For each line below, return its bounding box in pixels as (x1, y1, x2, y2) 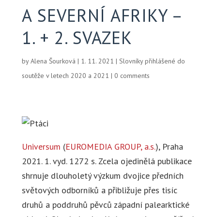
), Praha (155, 141, 183, 152)
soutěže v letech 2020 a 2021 (21, 71, 109, 80)
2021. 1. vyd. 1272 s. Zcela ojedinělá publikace (21, 155, 192, 167)
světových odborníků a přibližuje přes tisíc (21, 185, 177, 196)
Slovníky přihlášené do (119, 57, 185, 65)
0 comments (114, 71, 150, 80)
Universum (21, 141, 61, 152)
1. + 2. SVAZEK (21, 26, 132, 49)
